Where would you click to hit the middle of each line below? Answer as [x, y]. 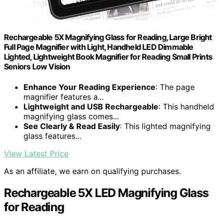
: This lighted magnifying [165, 126]
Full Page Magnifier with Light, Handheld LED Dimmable [99, 47]
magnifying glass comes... [71, 116]
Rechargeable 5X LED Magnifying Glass [106, 193]
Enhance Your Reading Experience [89, 87]
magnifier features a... [64, 97]
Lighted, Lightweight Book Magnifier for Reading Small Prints [108, 57]
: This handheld [186, 106]
